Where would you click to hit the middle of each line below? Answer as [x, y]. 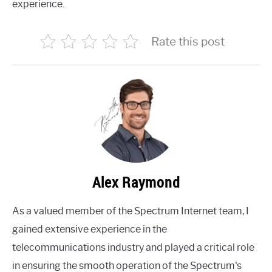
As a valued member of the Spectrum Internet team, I [131, 211]
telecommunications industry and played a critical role [133, 247]
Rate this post [188, 41]
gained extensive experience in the [90, 229]
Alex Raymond [136, 182]
